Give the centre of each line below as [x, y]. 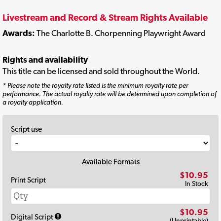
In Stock [197, 184]
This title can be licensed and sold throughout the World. [101, 71]
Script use [26, 129]
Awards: [19, 33]
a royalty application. [33, 102]
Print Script [28, 180]
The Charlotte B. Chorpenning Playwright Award [121, 33]
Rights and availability [45, 60]
